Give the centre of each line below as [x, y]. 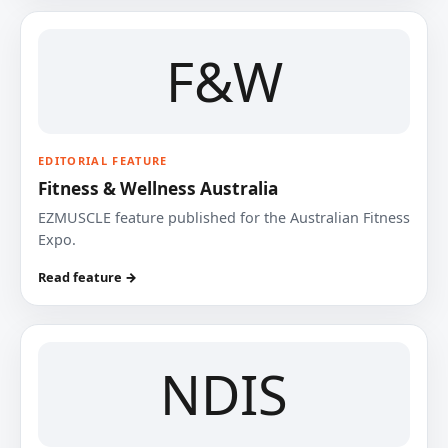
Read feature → [87, 277]
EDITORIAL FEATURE [103, 160]
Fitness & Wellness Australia [158, 188]
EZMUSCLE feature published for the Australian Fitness [224, 217]
